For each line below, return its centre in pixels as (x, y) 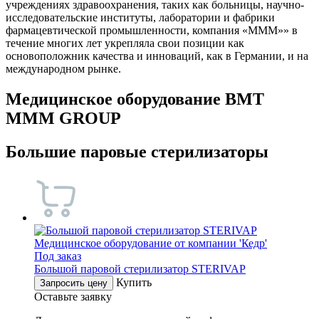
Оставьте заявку (73, 296)
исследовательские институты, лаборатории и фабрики (140, 17)
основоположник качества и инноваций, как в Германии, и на (157, 56)
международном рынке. (63, 68)
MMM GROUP (63, 118)
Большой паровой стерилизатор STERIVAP (140, 268)
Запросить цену (74, 283)
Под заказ (58, 256)
